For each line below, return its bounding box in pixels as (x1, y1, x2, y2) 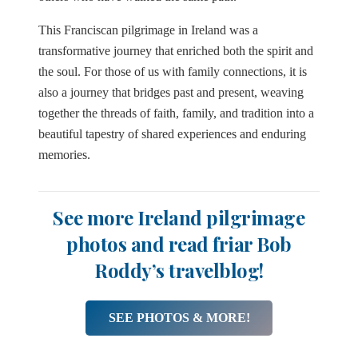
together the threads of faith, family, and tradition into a (38, 105, 314, 120)
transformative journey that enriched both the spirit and (38, 43, 313, 58)
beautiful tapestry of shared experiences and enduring (38, 126, 306, 141)
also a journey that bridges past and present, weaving (38, 85, 304, 99)
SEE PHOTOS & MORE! (108, 311, 250, 325)
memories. (38, 147, 90, 161)
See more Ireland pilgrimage (53, 204, 305, 230)
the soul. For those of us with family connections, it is (38, 64, 307, 78)
